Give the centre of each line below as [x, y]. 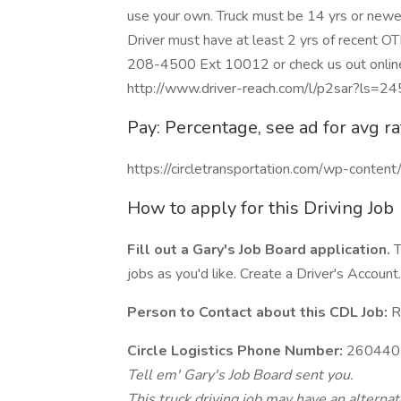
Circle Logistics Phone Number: [235, 351]
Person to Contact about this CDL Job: [257, 312]
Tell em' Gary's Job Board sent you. [240, 375]
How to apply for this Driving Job [260, 208]
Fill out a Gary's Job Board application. [259, 250]
